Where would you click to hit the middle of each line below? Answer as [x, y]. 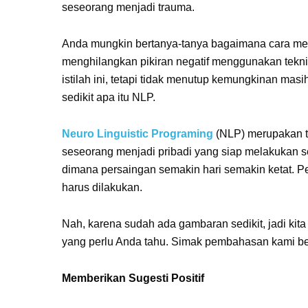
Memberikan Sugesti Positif [133, 278]
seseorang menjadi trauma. [128, 7]
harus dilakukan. [102, 187]
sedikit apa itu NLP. [109, 97]
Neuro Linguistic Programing [137, 134]
